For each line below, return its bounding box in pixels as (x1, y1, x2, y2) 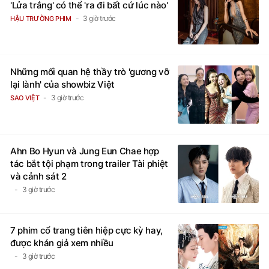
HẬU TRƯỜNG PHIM (10, 14, 71, 23)
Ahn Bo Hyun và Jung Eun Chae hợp (10, 145, 159, 157)
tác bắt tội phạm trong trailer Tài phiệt (10, 157, 168, 169)
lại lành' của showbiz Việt (10, 78, 115, 90)
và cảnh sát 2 (10, 170, 67, 182)
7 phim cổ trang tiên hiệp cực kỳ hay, (10, 224, 163, 236)
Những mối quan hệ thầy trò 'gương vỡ (10, 65, 169, 77)
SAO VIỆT (10, 93, 40, 102)
